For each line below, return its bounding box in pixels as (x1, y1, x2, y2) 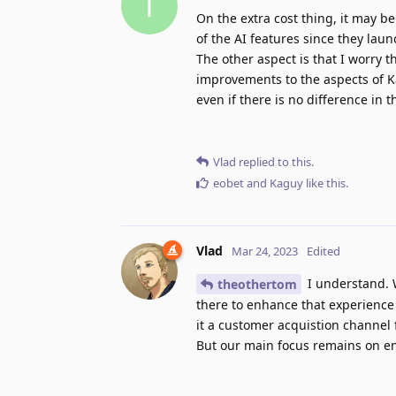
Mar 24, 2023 (232, 242, 298, 259)
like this (303, 174, 346, 191)
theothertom (217, 276, 297, 293)
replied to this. (236, 153, 314, 170)
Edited (307, 242, 340, 259)
